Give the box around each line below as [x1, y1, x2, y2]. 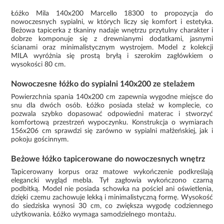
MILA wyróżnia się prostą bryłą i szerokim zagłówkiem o [11, 52, 213, 59]
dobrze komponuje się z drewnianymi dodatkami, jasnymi [11, 35, 213, 42]
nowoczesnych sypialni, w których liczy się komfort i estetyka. [11, 18, 213, 25]
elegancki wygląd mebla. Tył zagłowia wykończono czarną [11, 176, 213, 184]
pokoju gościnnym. [11, 135, 69, 143]
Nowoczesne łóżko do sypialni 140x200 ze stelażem [11, 79, 195, 88]
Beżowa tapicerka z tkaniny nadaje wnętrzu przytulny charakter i [11, 26, 213, 34]
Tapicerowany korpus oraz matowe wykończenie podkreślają [11, 168, 213, 175]
